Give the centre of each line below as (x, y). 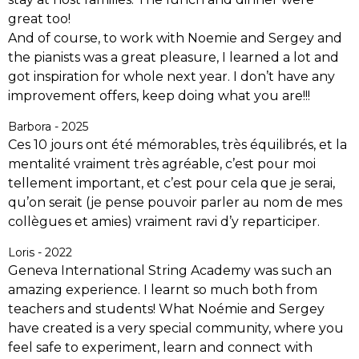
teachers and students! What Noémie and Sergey (166, 309)
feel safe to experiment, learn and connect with (160, 348)
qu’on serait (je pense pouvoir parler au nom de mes (175, 203)
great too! (41, 19)
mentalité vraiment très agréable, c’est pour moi (162, 164)
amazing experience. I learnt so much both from (163, 290)
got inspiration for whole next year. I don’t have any (171, 77)
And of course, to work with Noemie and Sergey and (175, 38)
